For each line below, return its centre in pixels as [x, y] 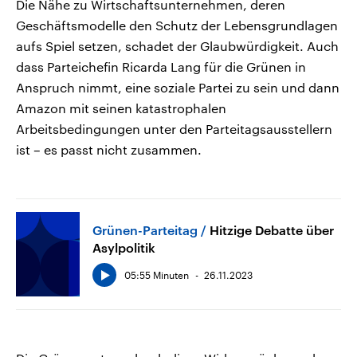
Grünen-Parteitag [145, 229]
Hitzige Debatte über [272, 229]
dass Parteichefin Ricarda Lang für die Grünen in [161, 66]
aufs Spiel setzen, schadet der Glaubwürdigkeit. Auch [177, 45]
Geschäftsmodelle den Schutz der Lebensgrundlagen [177, 25]
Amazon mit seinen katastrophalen [121, 108]
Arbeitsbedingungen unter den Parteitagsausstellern [174, 128]
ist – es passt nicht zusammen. [109, 149]
